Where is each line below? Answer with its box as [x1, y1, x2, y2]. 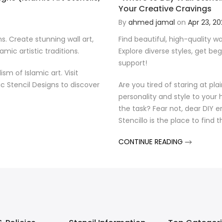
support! [118, 57, 147, 68]
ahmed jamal [128, 17, 175, 27]
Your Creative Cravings [118, 2, 212, 14]
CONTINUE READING [118, 136, 185, 147]
